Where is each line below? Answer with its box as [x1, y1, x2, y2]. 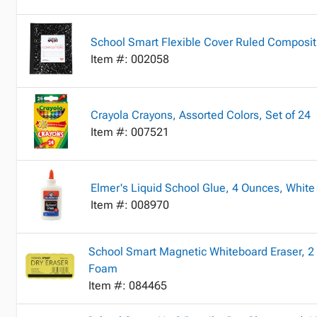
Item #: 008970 [91, 198, 169, 212]
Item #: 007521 [91, 125, 169, 139]
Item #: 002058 [91, 52, 169, 66]
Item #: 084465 [88, 278, 168, 292]
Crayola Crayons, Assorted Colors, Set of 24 [91, 108, 311, 122]
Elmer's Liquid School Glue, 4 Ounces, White [91, 181, 315, 195]
